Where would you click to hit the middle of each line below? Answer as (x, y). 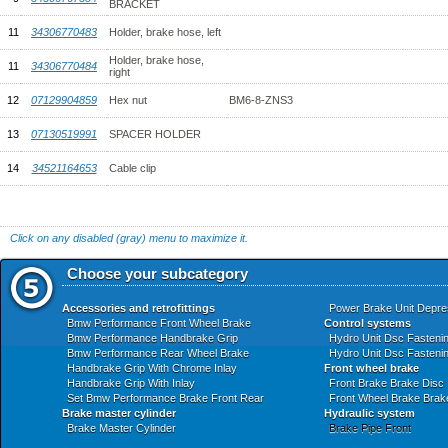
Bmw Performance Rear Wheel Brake (158, 353)
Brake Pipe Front (370, 428)
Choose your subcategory (157, 273)
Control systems (367, 323)
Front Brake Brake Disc (386, 383)
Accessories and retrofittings (138, 308)
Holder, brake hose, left (165, 32)
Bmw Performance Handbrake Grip (152, 338)
